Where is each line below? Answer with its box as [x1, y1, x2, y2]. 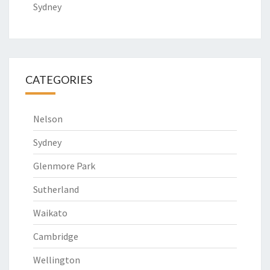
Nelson [33, 113, 63, 125]
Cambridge [33, 230, 78, 242]
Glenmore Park [33, 160, 95, 172]
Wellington [33, 254, 80, 266]
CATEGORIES [25, 73, 92, 86]
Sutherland [33, 183, 79, 195]
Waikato [33, 207, 67, 219]
